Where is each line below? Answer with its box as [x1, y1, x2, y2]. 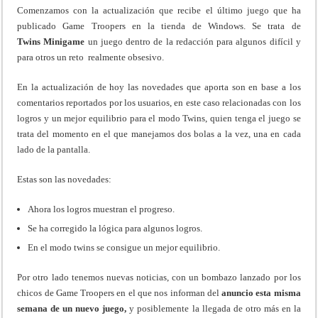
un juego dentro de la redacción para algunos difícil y [84, 35, 301, 47]
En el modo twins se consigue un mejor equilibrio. [28, 241, 221, 253]
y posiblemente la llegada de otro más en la [126, 302, 301, 314]
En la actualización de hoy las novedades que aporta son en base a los [17, 81, 301, 92]
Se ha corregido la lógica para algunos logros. [28, 222, 203, 234]
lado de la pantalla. [17, 143, 91, 155]
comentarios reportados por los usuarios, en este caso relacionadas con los [17, 97, 301, 108]
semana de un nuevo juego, [17, 302, 127, 314]
